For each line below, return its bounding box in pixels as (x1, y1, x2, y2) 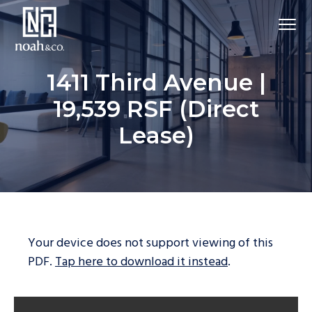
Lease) (118, 122, 194, 149)
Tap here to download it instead (55, 252, 228, 273)
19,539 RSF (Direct (53, 95, 259, 123)
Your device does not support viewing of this (28, 233, 273, 254)
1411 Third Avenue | (46, 69, 266, 96)
